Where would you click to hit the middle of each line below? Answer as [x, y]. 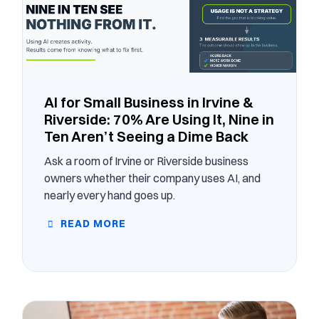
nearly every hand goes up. [109, 195]
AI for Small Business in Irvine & [148, 102]
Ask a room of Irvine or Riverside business [146, 161]
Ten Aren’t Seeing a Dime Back [146, 136]
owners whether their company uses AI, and [152, 178]
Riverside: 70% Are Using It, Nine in [159, 119]
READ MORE [91, 223]
